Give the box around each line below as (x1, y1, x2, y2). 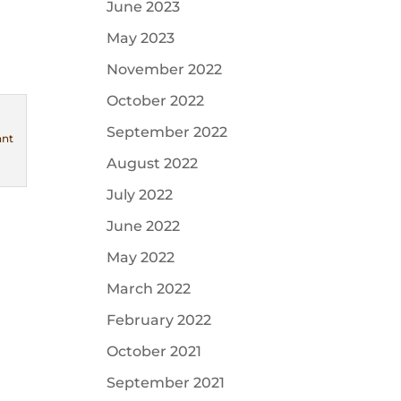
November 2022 (107, 61, 223, 78)
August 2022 (107, 155, 199, 172)
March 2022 (107, 280, 192, 297)
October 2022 (107, 92, 205, 109)
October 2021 (107, 343, 202, 360)
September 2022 (107, 124, 228, 141)
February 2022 (107, 311, 212, 328)
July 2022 (107, 186, 174, 203)
